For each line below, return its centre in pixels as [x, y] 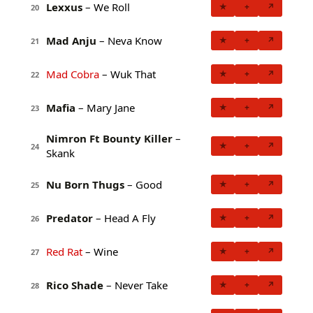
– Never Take [136, 285]
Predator [70, 218]
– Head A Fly [124, 218]
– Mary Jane [105, 107]
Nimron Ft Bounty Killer [109, 139]
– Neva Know [129, 40]
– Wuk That [128, 74]
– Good [143, 184]
